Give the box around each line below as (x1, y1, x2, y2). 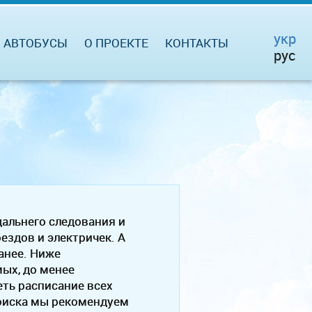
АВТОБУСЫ (3, 35, 68, 51)
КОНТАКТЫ (165, 35, 228, 51)
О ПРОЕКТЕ (84, 35, 148, 51)
